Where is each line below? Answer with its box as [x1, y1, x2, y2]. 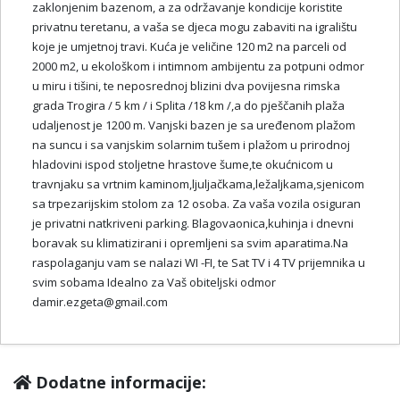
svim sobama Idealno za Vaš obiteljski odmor [32, 273, 276, 290]
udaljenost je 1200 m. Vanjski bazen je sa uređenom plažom [32, 116, 355, 133]
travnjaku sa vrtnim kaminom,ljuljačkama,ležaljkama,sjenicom [32, 175, 364, 192]
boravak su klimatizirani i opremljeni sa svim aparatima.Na [32, 234, 348, 251]
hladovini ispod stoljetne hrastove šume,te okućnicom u [32, 155, 333, 172]
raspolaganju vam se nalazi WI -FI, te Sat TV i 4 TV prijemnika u [32, 254, 365, 271]
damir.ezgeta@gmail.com [32, 293, 168, 310]
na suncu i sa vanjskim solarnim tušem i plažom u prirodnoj [32, 136, 350, 153]
